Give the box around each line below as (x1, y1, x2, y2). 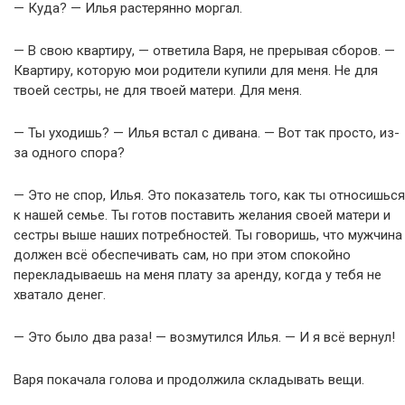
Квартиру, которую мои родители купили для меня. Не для (14, 62, 378, 79)
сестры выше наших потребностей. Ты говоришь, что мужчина (14, 227, 402, 243)
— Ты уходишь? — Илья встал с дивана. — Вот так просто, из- (14, 125, 400, 141)
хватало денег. (14, 287, 106, 303)
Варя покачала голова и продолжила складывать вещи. (14, 372, 364, 388)
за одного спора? (14, 145, 125, 161)
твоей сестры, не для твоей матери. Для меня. (14, 82, 302, 99)
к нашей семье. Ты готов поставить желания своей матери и (14, 207, 391, 223)
